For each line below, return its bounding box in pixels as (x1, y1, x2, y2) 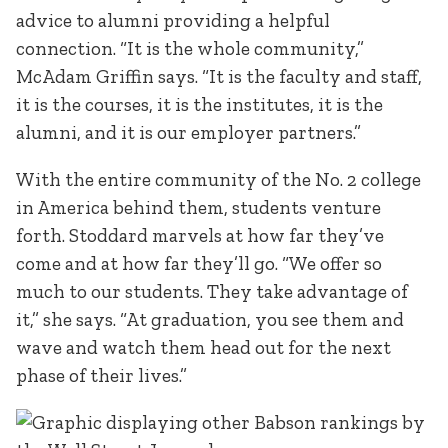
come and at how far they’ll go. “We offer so (16, 252, 382, 276)
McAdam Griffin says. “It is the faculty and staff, (16, 64, 422, 88)
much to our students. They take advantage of (16, 280, 408, 304)
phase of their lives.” (16, 364, 187, 388)
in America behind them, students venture (16, 196, 381, 220)
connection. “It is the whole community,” (16, 36, 364, 60)
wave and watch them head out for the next (16, 336, 391, 360)
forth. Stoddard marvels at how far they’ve (16, 224, 384, 248)
